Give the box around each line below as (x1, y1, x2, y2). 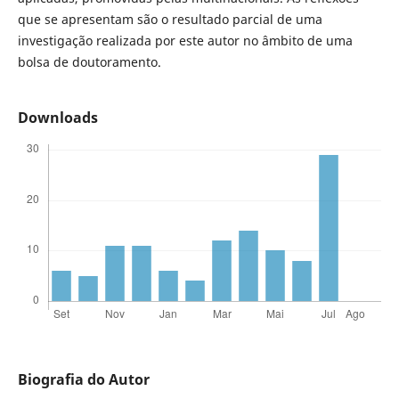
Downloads (17, 108, 98, 128)
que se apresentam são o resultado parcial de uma (17, 11, 322, 28)
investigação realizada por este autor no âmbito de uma (17, 32, 353, 50)
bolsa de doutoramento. (17, 53, 161, 71)
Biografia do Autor (17, 370, 150, 390)
